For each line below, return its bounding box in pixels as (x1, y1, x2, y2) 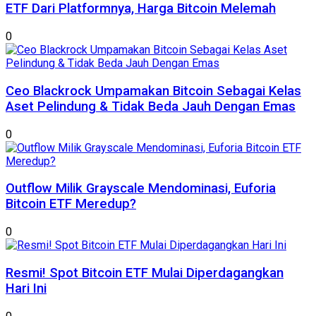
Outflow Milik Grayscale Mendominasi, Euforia (6, 181, 276, 197)
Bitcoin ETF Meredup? (6, 196, 136, 212)
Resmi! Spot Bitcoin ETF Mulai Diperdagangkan (6, 265, 284, 281)
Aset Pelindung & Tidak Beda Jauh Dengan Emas (6, 98, 296, 114)
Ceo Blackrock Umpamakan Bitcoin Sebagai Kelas (6, 83, 301, 99)
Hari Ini (6, 280, 47, 296)
